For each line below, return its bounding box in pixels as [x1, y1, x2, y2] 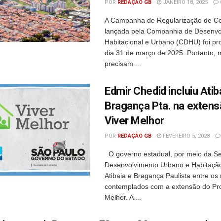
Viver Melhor [105, 114, 164, 127]
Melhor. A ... [105, 193, 141, 201]
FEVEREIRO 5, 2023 [161, 133, 210, 139]
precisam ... [105, 60, 141, 68]
